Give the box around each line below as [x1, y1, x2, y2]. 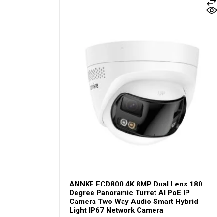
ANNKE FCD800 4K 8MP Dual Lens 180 [69, 180, 202, 189]
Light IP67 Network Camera [69, 206, 163, 215]
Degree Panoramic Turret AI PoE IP [69, 188, 190, 198]
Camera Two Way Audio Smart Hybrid [69, 197, 198, 206]
